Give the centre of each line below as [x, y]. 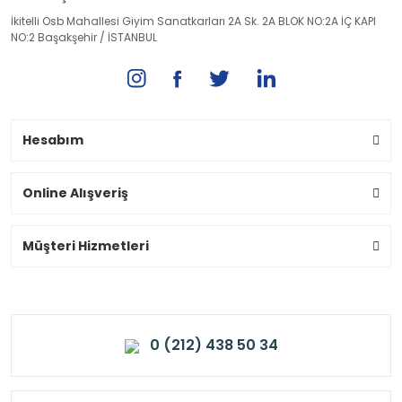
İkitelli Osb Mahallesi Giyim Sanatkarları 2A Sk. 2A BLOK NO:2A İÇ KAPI [193, 21]
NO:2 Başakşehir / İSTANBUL [84, 37]
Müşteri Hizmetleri [86, 246]
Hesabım [53, 140]
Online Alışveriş [75, 193]
